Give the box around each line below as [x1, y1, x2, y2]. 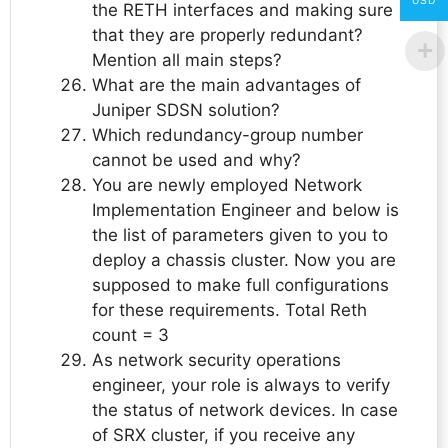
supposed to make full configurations [92, 275, 389, 296]
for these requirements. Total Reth [92, 300, 367, 321]
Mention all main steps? [92, 50, 282, 71]
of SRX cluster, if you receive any [92, 425, 355, 446]
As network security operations [92, 350, 341, 371]
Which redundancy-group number [92, 125, 363, 146]
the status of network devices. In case [92, 400, 398, 421]
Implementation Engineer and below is [92, 200, 399, 221]
